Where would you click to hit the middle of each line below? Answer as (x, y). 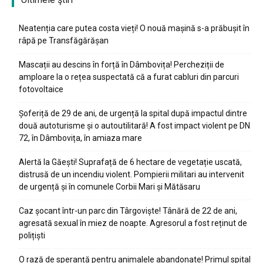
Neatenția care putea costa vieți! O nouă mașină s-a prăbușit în (134, 28)
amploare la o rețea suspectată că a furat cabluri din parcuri (129, 77)
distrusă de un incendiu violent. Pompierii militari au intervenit (131, 174)
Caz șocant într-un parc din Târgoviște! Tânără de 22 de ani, (128, 211)
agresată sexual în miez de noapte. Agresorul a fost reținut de (133, 223)
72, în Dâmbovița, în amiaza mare (80, 138)
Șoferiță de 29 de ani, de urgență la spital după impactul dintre (133, 113)
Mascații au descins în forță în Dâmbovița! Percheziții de (122, 65)
